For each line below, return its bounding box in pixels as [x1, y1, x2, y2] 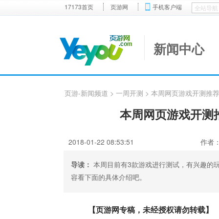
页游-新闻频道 [65, 88, 108, 98]
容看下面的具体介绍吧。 [71, 172, 146, 182]
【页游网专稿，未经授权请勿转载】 [88, 204, 214, 215]
